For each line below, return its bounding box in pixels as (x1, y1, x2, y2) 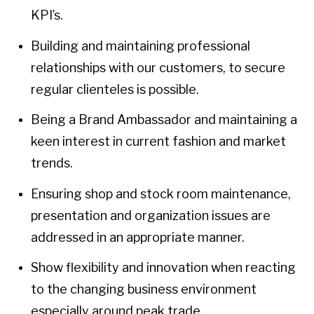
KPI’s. (31, 7, 63, 22)
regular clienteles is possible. (31, 81, 199, 97)
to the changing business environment (31, 282, 257, 297)
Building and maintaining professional (31, 38, 250, 53)
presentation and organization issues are (31, 207, 271, 223)
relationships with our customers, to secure (31, 60, 285, 75)
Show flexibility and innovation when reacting (31, 260, 296, 275)
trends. (31, 156, 73, 171)
